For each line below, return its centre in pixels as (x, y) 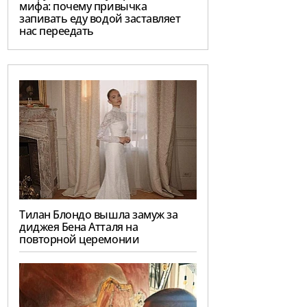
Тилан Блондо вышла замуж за (99, 214)
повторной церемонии (79, 239)
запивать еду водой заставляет (100, 19)
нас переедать (57, 31)
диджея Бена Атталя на (79, 226)
